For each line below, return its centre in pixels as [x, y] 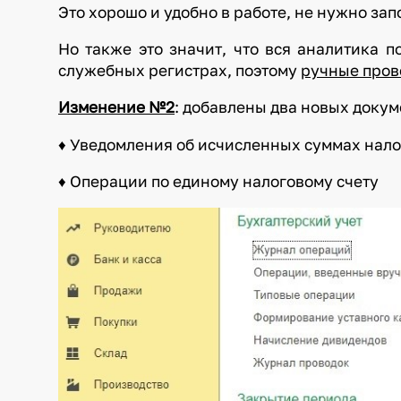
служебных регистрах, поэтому [180, 70]
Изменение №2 [117, 107]
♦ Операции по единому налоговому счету [219, 181]
